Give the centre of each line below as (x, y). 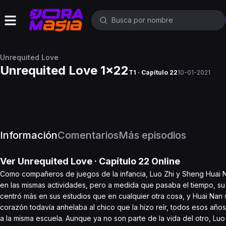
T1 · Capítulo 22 (153, 72)
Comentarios (88, 135)
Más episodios (152, 135)
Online (165, 161)
